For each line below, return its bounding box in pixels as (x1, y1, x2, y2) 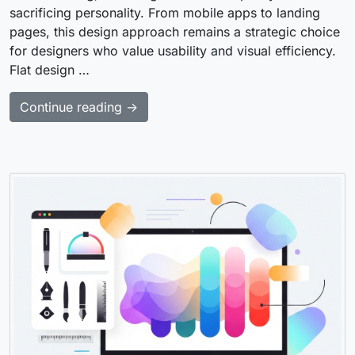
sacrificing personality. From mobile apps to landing (10, 4, 320, 21)
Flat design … (10, 61, 90, 78)
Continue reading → (20, 98, 138, 115)
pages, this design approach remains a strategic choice (10, 23, 340, 40)
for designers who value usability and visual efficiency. (10, 42, 336, 59)
